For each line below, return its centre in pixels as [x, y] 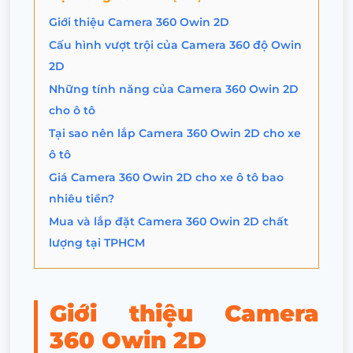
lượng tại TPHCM [97, 242]
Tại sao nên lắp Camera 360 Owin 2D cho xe [175, 133]
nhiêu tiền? [82, 198]
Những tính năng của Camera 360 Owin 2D [174, 89]
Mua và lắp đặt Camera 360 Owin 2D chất [169, 221]
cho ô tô [72, 110]
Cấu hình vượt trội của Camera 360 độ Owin [175, 45]
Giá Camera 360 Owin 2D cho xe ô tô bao [166, 177]
